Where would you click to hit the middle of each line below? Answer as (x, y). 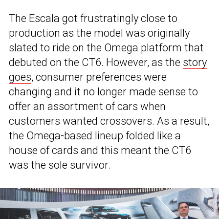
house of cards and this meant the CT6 (100, 151)
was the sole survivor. (60, 165)
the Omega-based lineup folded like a (95, 136)
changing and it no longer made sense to (103, 92)
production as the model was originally (99, 33)
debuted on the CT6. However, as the (96, 63)
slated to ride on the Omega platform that (106, 48)
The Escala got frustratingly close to (93, 19)
